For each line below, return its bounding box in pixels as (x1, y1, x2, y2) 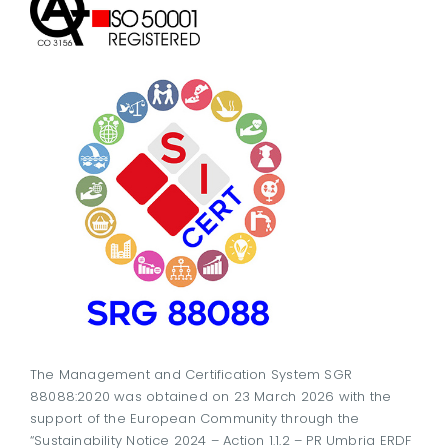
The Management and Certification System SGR (29, 365, 352, 385)
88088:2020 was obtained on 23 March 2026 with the (29, 387, 392, 407)
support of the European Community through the (29, 409, 360, 429)
